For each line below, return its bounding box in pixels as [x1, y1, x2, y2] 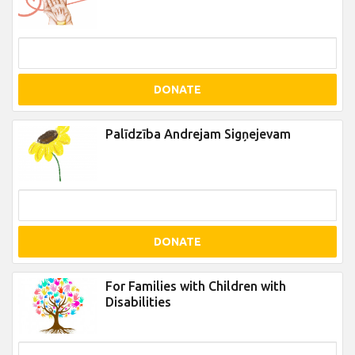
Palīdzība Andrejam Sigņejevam [105, 127, 291, 141]
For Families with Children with [105, 279, 286, 293]
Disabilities [105, 295, 171, 309]
